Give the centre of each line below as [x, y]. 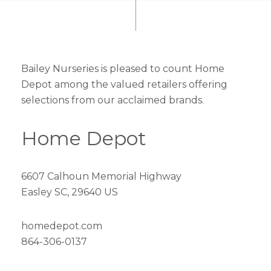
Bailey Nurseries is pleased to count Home [123, 69]
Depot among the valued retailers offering [124, 84]
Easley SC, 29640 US [70, 192]
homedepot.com [62, 226]
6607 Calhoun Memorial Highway [101, 176]
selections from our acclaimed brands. [113, 100]
